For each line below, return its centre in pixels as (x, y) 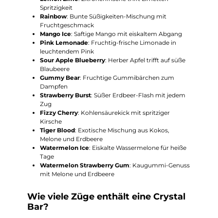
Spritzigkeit (56, 8)
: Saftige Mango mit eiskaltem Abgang (126, 34)
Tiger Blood (57, 130)
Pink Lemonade (64, 43)
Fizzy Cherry (59, 113)
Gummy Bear (60, 78)
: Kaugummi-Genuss (159, 165)
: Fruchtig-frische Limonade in (132, 43)
